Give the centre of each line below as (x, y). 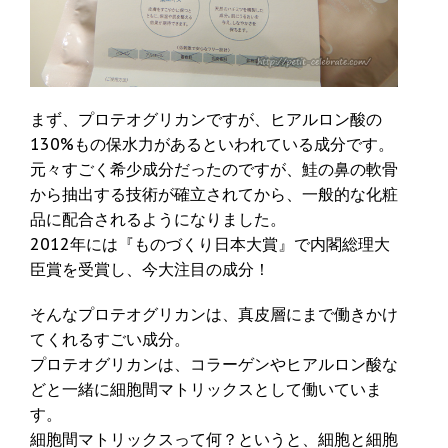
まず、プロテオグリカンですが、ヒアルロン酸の (206, 119)
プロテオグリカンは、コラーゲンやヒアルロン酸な (214, 364)
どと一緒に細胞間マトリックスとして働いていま (206, 389)
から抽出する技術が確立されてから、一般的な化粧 (214, 194)
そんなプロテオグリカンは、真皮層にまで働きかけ (214, 314)
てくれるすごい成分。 (110, 339)
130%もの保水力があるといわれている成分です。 (212, 144)
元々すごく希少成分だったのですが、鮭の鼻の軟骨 (214, 169)
